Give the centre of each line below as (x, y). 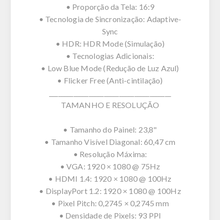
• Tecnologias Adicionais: (110, 55)
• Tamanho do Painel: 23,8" (110, 129)
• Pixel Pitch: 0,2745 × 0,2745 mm (110, 203)
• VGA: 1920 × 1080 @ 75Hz (110, 166)
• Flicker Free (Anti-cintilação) (110, 80)
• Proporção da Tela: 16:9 (110, 6)
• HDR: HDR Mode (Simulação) (110, 43)
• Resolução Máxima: (110, 154)
